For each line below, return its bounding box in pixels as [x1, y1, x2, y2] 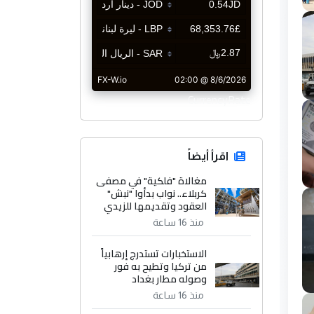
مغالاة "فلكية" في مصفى [96, 172, 207, 191]
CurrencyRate [188, 89, 251, 111]
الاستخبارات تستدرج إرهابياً [101, 245, 207, 264]
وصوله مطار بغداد [132, 270, 207, 289]
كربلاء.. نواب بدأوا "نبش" [107, 184, 207, 203]
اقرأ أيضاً [188, 150, 228, 163]
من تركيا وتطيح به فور [114, 257, 207, 276]
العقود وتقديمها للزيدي [104, 197, 207, 216]
